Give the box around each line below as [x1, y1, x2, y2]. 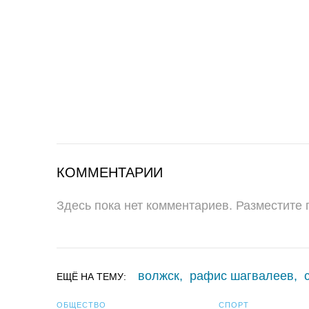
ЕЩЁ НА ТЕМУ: [57, 271, 134, 282]
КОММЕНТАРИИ [57, 165, 163, 180]
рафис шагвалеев [190, 269, 294, 283]
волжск [138, 269, 179, 283]
